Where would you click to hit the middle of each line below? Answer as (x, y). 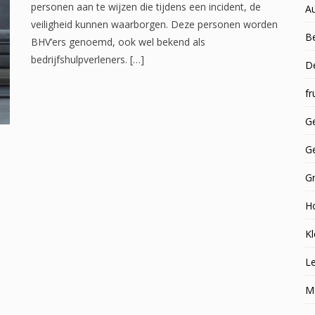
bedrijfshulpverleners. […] (88, 59)
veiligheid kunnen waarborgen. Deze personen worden (154, 24)
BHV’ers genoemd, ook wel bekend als (118, 42)
